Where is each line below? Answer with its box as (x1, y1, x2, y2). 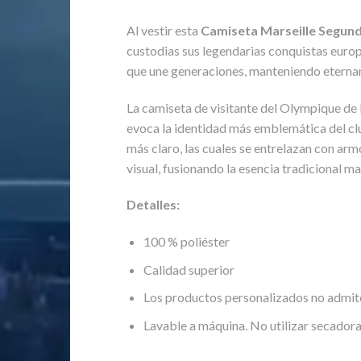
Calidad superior (143, 261, 234, 277)
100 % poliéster (143, 234, 230, 250)
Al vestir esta (127, 22, 201, 38)
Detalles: (127, 197, 180, 213)
